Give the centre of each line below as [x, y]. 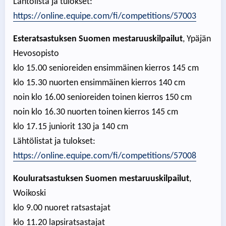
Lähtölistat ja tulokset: [54, 142]
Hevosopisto [36, 54]
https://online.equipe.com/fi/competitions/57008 [105, 156]
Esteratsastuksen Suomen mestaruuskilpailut [98, 39]
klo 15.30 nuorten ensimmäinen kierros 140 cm [99, 83]
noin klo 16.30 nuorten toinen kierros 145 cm [96, 112]
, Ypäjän [197, 39]
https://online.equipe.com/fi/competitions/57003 [105, 17]
